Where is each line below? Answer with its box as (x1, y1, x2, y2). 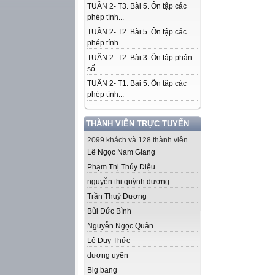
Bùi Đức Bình (87, 207, 131, 215)
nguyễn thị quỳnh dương (87, 177, 169, 186)
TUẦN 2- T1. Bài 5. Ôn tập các (87, 79, 187, 88)
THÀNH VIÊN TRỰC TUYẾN (86, 119, 189, 128)
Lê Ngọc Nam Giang (87, 148, 155, 157)
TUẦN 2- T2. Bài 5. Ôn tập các (87, 28, 187, 36)
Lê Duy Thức (87, 236, 130, 245)
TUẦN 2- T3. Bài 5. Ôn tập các (87, 2, 187, 10)
